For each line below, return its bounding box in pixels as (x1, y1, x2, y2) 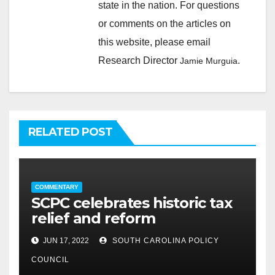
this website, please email (98, 37, 211, 48)
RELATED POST (28, 125, 113, 139)
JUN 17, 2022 (41, 236, 91, 246)
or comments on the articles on (98, 18, 231, 29)
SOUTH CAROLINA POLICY (110, 236, 219, 246)
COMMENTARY (35, 184, 79, 191)
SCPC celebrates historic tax (31, 194, 232, 212)
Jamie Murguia (180, 56, 238, 66)
